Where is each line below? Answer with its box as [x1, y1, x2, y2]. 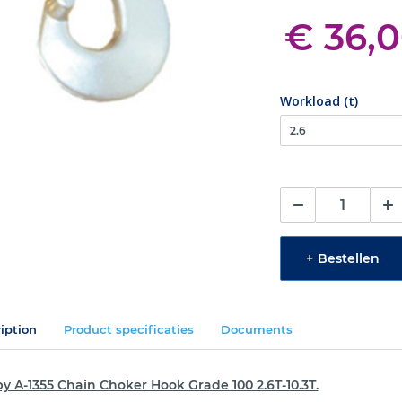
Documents [220, 322, 293, 336]
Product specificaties [63, 322, 194, 336]
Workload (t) [280, 92, 359, 109]
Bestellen [318, 249, 380, 267]
